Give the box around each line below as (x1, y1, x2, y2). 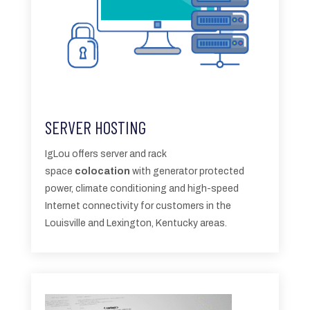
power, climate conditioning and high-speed (44, 183, 239, 194)
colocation (74, 165, 130, 176)
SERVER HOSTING (44, 116, 146, 138)
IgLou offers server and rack (44, 148, 167, 159)
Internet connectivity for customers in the (44, 200, 231, 211)
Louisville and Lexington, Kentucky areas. (44, 217, 227, 228)
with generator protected (129, 165, 244, 176)
